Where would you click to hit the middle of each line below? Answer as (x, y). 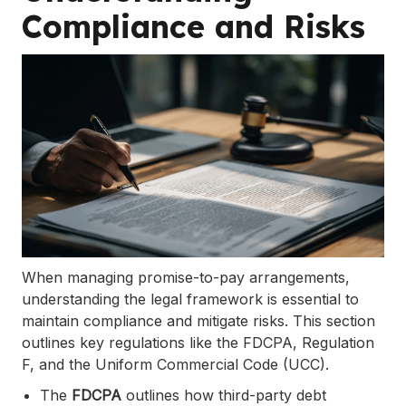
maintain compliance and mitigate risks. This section (198, 321)
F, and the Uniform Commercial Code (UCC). (175, 365)
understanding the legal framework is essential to (190, 300)
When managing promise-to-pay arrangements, (186, 278)
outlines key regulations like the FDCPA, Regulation (198, 343)
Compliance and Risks (193, 26)
